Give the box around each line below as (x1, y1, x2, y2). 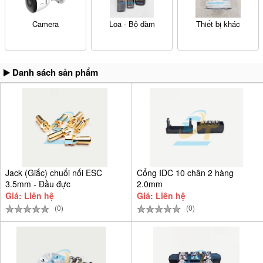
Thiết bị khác (196, 18, 241, 29)
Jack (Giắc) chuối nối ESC (5, 166, 102, 178)
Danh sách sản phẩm (10, 65, 98, 79)
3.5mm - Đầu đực (5, 177, 70, 190)
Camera (32, 18, 59, 29)
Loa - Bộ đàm (109, 18, 155, 29)
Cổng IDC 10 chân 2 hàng (137, 166, 234, 178)
